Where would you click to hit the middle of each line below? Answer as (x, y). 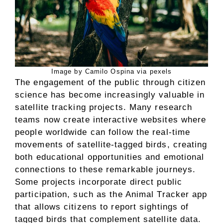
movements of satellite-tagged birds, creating (111, 144)
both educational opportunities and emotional (110, 157)
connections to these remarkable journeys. (106, 169)
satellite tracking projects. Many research (104, 107)
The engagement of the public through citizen (111, 82)
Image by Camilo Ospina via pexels (111, 71)
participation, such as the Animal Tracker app (111, 194)
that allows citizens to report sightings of (102, 207)
